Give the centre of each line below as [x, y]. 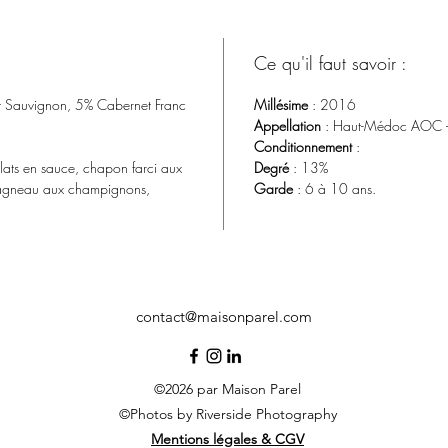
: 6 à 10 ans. [334, 188]
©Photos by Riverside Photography [227, 413]
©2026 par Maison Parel [227, 388]
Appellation [287, 125]
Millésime [281, 104]
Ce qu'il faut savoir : [330, 62]
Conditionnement [303, 146]
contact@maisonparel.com [224, 316]
